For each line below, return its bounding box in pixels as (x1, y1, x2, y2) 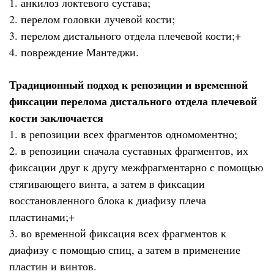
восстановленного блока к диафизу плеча (9, 192, 206, 207)
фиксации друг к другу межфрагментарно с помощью (9, 159, 263, 174)
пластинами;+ (9, 209, 75, 224)
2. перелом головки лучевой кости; (9, 12, 175, 27)
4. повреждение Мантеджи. (9, 45, 139, 60)
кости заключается (9, 109, 103, 125)
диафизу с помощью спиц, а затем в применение (9, 242, 240, 257)
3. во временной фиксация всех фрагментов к (9, 225, 226, 240)
